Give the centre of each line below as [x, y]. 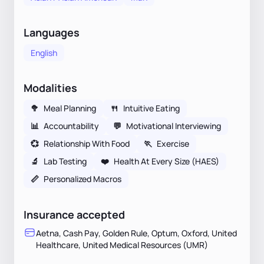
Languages [52, 32]
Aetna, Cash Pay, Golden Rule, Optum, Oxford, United [136, 233]
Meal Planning [70, 108]
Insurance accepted [74, 214]
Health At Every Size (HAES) [166, 161]
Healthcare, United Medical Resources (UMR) [122, 245]
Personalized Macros [82, 179]
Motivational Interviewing [174, 126]
